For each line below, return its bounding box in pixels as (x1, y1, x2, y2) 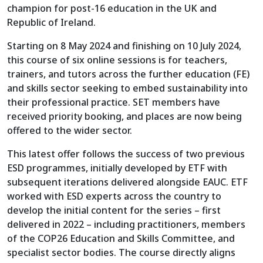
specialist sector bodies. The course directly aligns (7, 246, 235, 259)
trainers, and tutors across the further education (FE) (7, 68, 249, 80)
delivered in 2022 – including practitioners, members (7, 218, 245, 231)
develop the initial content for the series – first (7, 204, 221, 217)
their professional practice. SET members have (7, 96, 220, 109)
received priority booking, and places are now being (7, 110, 242, 123)
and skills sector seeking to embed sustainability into (7, 82, 248, 95)
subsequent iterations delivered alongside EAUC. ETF (7, 176, 248, 188)
